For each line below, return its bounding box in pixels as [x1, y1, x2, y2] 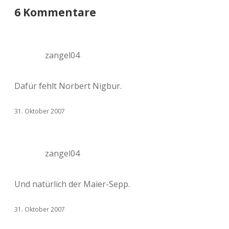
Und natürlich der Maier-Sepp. [14, 178, 130, 190]
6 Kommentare [14, 5, 96, 19]
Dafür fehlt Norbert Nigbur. [14, 80, 122, 91]
